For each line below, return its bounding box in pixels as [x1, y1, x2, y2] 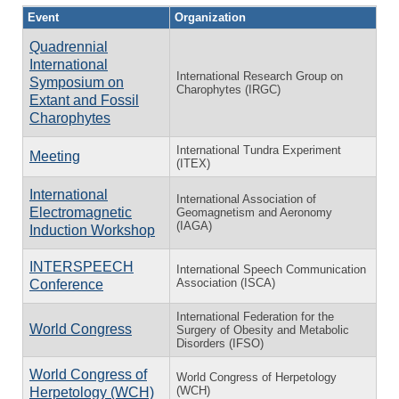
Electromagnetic [29, 204, 132, 220]
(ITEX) [176, 156, 210, 170]
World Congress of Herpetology [176, 370, 337, 384]
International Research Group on [176, 69, 343, 83]
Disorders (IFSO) [176, 336, 264, 350]
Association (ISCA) [176, 275, 275, 289]
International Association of [176, 191, 316, 206]
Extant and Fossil [29, 92, 139, 108]
